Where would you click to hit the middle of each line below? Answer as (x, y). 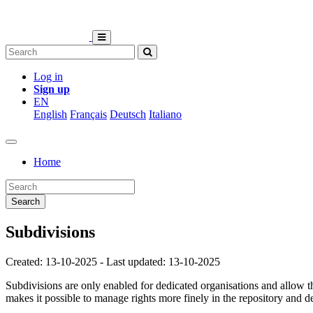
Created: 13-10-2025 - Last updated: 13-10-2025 (113, 261)
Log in (48, 77)
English (50, 114)
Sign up (52, 89)
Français (88, 114)
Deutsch (128, 114)
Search (26, 202)
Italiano (165, 114)
